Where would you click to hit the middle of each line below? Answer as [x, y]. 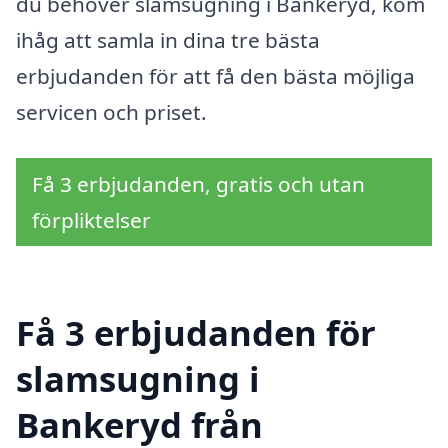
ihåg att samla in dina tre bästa [168, 39]
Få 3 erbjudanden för [196, 333]
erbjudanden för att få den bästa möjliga [215, 75]
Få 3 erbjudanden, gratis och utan [198, 183]
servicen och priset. [111, 111]
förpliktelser [91, 219]
